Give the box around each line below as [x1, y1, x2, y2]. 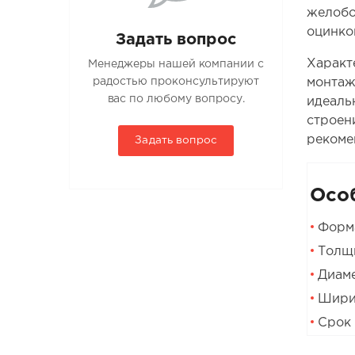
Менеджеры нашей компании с [88, 59, 265, 70]
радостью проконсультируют [93, 77, 260, 87]
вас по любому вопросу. [107, 94, 245, 105]
